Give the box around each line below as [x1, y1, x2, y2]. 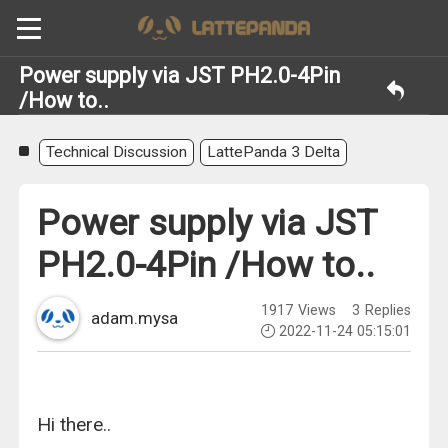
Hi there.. [37, 412, 112, 436]
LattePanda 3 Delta [206, 143, 340, 162]
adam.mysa [90, 308, 178, 329]
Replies [360, 302, 411, 319]
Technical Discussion [46, 143, 188, 162]
